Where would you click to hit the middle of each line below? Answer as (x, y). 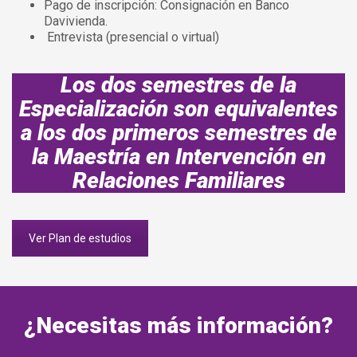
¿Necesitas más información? (178, 326)
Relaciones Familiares (178, 181)
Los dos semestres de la (178, 85)
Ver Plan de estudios (80, 239)
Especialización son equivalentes (178, 109)
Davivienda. (76, 22)
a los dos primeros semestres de (178, 133)
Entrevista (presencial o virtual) (131, 37)
